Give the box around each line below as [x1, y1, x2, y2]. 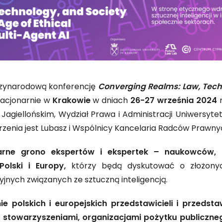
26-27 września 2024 [130, 95, 217, 108]
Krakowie [52, 95, 91, 108]
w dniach [90, 95, 131, 108]
